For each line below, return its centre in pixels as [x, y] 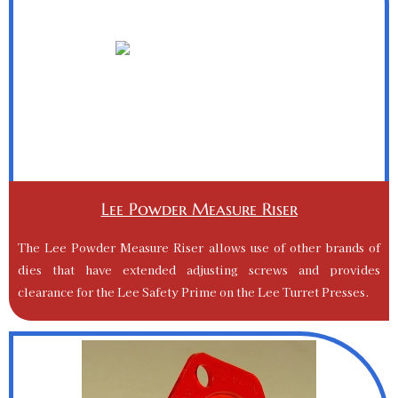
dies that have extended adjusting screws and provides [199, 270]
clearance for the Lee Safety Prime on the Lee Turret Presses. [193, 292]
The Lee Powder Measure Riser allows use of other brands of [199, 247]
